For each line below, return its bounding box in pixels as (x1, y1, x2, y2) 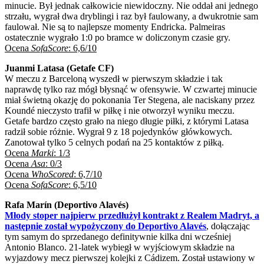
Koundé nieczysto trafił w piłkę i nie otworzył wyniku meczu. (5, 105, 235, 115)
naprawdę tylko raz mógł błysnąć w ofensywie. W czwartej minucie (5, 84, 257, 94)
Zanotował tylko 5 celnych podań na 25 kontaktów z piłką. (5, 137, 224, 147)
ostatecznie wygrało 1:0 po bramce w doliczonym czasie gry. (5, 32, 230, 42)
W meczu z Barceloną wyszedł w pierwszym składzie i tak (5, 73, 223, 84)
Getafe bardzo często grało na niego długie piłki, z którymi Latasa (5, 115, 249, 126)
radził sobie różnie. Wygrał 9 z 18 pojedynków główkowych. (5, 126, 232, 137)
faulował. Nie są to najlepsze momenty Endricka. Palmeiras (5, 21, 225, 32)
